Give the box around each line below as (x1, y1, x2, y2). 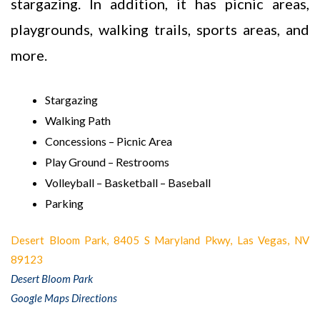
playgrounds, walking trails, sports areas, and (11, 20, 309, 38)
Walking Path (45, 113, 111, 127)
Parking (45, 196, 84, 210)
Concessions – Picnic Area (45, 134, 172, 148)
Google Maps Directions (11, 291, 117, 304)
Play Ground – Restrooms (45, 154, 169, 169)
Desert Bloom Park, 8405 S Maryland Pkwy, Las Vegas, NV (11, 233, 309, 246)
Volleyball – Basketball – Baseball (45, 175, 211, 189)
